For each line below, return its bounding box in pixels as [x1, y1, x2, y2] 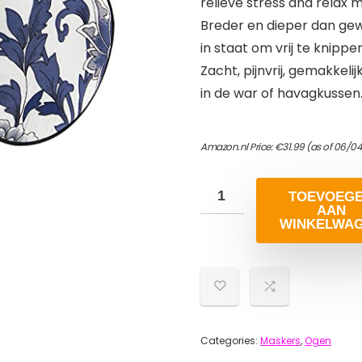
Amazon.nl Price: [200, 140, 275, 154]
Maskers [260, 334, 301, 347]
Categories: [200, 334, 260, 347]
